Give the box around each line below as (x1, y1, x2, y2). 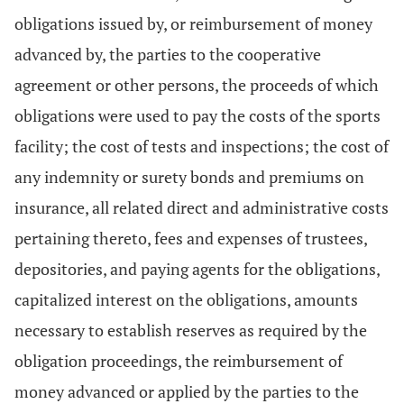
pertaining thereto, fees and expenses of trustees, (14, 227, 367, 249)
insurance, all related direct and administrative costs (14, 197, 389, 218)
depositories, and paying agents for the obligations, (14, 258, 380, 280)
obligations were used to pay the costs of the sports (14, 105, 381, 126)
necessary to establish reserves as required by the (14, 319, 367, 341)
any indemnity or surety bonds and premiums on (14, 166, 364, 188)
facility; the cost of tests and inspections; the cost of (14, 135, 389, 157)
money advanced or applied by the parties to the (14, 381, 359, 402)
